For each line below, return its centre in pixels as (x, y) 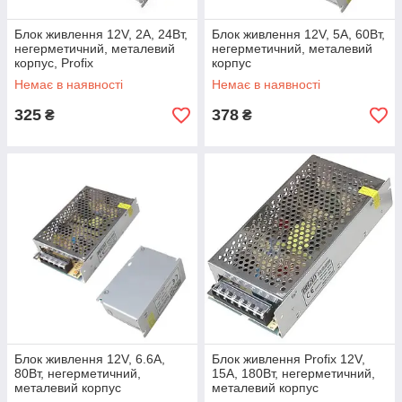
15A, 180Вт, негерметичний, (293, 373)
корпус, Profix (54, 63)
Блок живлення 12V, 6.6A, (90, 359)
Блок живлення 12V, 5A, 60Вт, (298, 34)
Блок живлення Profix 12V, (288, 359)
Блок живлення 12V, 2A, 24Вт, (101, 34)
